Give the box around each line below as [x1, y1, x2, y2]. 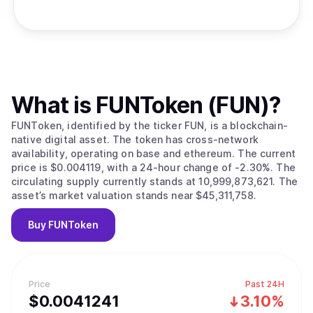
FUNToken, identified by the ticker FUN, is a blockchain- [11, 119, 288, 131]
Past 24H [245, 279, 284, 289]
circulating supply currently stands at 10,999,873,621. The [11, 175, 279, 187]
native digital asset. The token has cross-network [11, 133, 113, 145]
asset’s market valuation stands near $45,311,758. [11, 189, 256, 201]
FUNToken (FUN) [95, 92, 269, 119]
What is [11, 92, 96, 119]
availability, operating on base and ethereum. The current [11, 147, 238, 159]
